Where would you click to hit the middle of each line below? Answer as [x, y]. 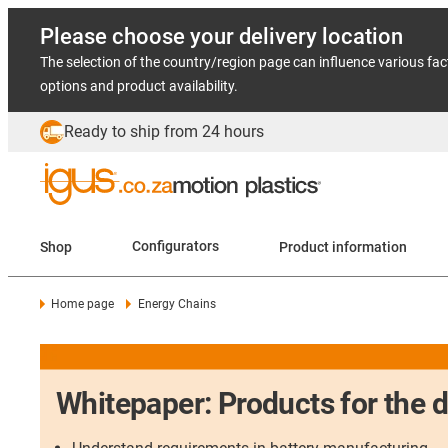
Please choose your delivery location [221, 36]
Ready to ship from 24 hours [164, 131]
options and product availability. [139, 86]
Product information [369, 246]
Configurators [175, 246]
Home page [83, 304]
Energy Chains [176, 304]
